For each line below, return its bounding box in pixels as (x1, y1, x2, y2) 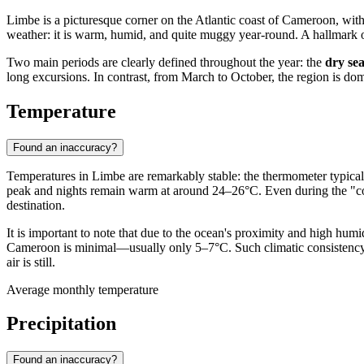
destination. (6, 197, 65, 212)
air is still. (6, 254, 55, 269)
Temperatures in (6, 168, 92, 183)
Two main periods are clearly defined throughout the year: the (6, 54, 325, 69)
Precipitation (6, 313, 116, 335)
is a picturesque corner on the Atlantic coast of (40, 12, 282, 27)
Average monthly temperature (6, 282, 158, 297)
